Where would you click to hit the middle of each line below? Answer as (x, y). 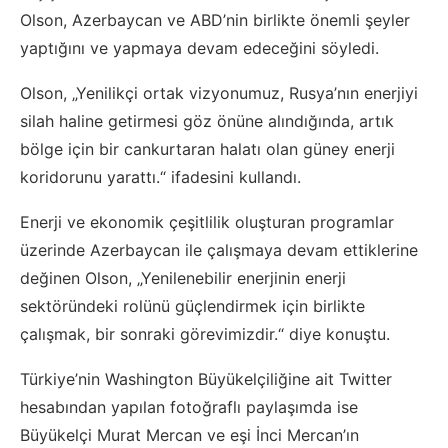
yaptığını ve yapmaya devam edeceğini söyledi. (199, 48)
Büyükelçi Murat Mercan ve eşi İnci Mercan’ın (189, 435)
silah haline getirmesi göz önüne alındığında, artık (207, 121)
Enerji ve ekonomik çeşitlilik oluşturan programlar (207, 222)
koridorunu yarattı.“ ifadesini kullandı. (160, 177)
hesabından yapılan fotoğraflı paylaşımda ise (189, 407)
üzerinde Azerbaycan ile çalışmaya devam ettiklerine (219, 250)
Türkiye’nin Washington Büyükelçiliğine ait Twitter (206, 379)
